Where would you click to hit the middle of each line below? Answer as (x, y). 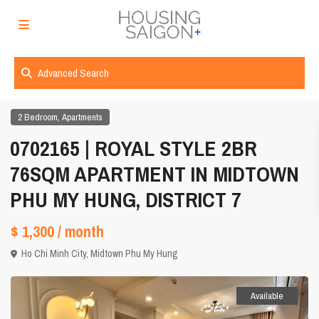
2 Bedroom (38, 117)
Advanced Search (73, 73)
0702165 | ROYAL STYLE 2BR (134, 148)
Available (267, 296)
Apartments (83, 117)
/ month (81, 232)
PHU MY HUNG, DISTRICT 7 (126, 200)
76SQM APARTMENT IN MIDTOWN (155, 174)
